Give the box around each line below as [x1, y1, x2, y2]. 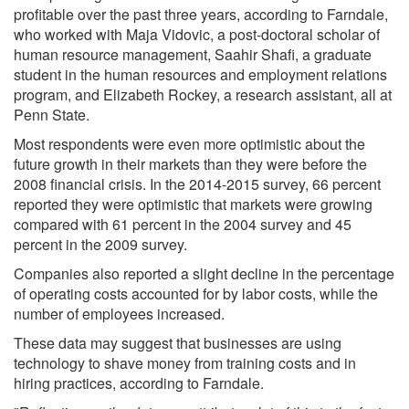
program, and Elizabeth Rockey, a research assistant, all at [14, 83, 392, 105]
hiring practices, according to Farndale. [14, 372, 264, 393]
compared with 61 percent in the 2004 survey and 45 [14, 213, 351, 235]
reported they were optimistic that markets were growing [14, 193, 372, 215]
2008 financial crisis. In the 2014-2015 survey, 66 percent [14, 173, 381, 194]
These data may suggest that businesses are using [14, 331, 341, 353]
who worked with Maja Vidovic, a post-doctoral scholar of [14, 23, 380, 45]
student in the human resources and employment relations [14, 63, 387, 85]
